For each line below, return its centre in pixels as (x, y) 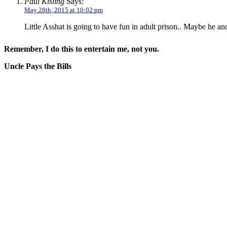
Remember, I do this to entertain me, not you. (82, 49)
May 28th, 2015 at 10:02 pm (64, 10)
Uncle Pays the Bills (38, 66)
